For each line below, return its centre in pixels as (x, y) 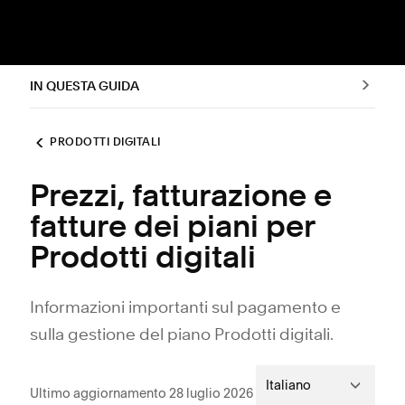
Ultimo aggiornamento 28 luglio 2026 (141, 393)
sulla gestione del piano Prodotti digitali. (182, 335)
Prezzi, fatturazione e (181, 198)
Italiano (288, 385)
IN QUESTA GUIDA (85, 86)
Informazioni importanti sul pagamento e (185, 308)
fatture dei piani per (172, 229)
